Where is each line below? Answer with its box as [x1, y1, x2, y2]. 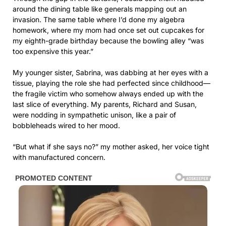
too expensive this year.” [13, 47, 93, 56]
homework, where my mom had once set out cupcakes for [13, 26, 204, 35]
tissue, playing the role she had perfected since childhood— [13, 79, 210, 88]
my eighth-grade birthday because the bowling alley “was [13, 36, 204, 45]
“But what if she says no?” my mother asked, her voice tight [13, 142, 209, 151]
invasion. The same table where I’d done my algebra [13, 15, 185, 24]
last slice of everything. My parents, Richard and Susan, [13, 100, 197, 109]
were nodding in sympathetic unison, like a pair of [13, 110, 176, 120]
